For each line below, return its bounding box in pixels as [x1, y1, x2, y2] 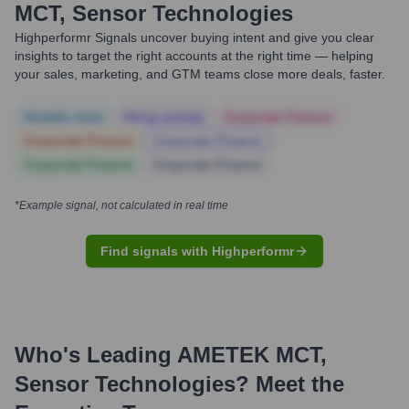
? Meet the [236, 372, 344, 396]
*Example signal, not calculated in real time [15, 199, 228, 212]
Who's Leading [15, 342, 177, 367]
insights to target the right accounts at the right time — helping [15, 48, 373, 63]
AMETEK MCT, [177, 342, 327, 367]
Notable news [25, 110, 103, 124]
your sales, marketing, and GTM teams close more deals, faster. [15, 67, 385, 81]
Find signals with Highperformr [100, 244, 294, 258]
